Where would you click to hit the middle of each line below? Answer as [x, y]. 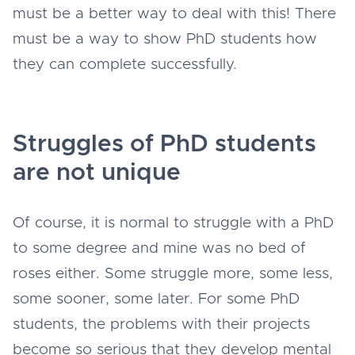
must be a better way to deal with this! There [174, 13]
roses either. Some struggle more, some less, [173, 273]
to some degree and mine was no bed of [159, 248]
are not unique [97, 172]
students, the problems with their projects [161, 324]
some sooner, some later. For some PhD [156, 299]
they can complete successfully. [127, 64]
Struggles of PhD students [164, 144]
